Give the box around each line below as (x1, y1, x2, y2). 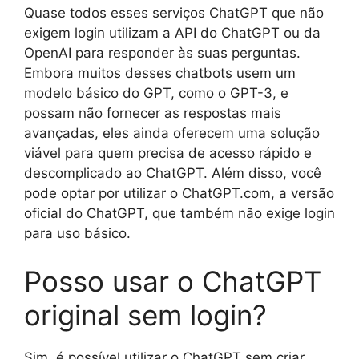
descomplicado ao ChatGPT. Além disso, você (24, 165, 321, 182)
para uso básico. (24, 225, 131, 242)
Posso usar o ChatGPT (24, 264, 321, 298)
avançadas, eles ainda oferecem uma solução (24, 125, 320, 142)
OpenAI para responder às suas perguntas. (24, 45, 301, 62)
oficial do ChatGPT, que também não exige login (24, 205, 335, 222)
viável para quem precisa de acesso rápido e (24, 145, 312, 162)
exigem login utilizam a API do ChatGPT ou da (24, 25, 321, 42)
